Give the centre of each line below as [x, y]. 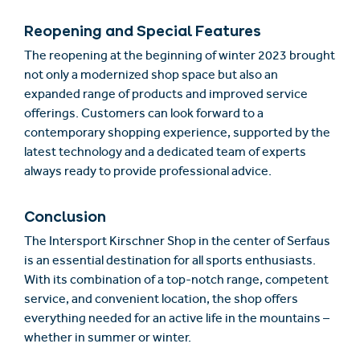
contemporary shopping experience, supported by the [177, 135]
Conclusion [65, 217]
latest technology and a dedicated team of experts [165, 154]
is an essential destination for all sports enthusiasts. [170, 262]
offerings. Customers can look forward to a [144, 115]
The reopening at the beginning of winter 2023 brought [180, 57]
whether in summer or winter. [108, 340]
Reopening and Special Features [143, 31]
